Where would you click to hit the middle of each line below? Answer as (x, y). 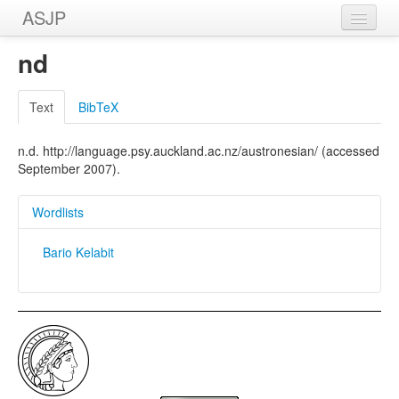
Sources (56, 159)
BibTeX (98, 107)
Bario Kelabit (78, 252)
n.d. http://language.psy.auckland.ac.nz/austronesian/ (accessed (199, 151)
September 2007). (69, 168)
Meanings (61, 124)
